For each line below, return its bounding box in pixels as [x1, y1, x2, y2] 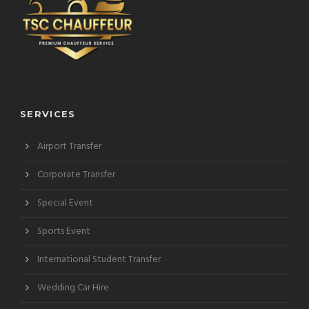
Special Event [37, 195, 93, 211]
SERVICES [20, 108, 76, 119]
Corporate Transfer [37, 166, 115, 183]
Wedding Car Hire [37, 279, 109, 296]
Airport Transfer [37, 138, 101, 154]
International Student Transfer [37, 251, 161, 268]
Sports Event [37, 223, 90, 239]
